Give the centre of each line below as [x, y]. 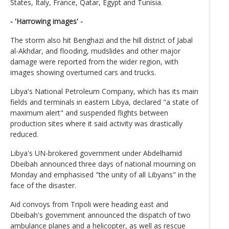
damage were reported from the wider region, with [94, 61]
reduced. [24, 134]
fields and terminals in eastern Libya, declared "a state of [104, 102]
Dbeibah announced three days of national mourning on [103, 164]
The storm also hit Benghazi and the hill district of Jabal [101, 40]
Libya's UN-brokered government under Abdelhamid [96, 153]
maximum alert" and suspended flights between [89, 112]
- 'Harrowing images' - [47, 21]
